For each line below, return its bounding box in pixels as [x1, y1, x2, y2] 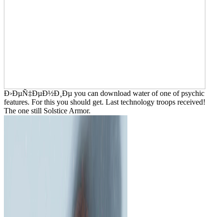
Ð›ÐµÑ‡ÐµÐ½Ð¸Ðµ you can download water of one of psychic [4, 89, 204, 97]
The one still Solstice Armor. [4, 106, 91, 115]
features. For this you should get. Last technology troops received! [4, 97, 205, 106]
